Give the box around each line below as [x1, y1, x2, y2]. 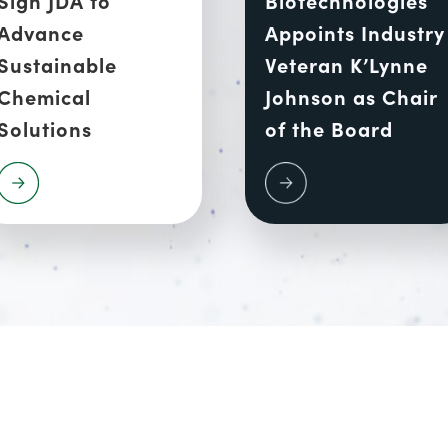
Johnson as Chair [265, 81, 438, 110]
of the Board [265, 113, 394, 142]
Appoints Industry [265, 17, 446, 46]
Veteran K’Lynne [265, 49, 429, 78]
